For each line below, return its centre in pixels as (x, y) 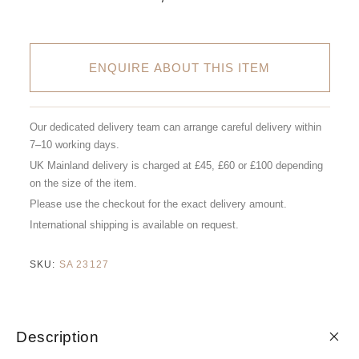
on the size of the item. (83, 184)
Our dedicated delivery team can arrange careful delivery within (175, 127)
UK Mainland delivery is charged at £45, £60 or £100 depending (176, 166)
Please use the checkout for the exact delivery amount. (158, 204)
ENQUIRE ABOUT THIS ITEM (179, 68)
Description (58, 337)
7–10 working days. (74, 145)
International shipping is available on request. (134, 225)
